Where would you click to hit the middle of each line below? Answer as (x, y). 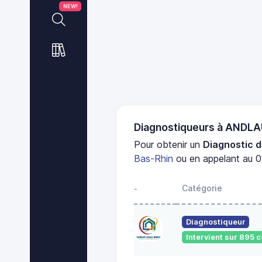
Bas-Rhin (154, 158)
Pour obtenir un (169, 144)
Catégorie (202, 188)
